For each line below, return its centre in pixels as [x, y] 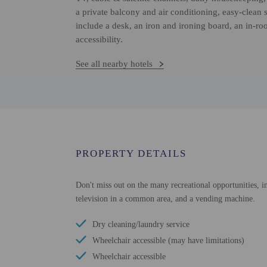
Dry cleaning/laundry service [141, 224]
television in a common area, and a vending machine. [165, 199]
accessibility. [99, 39]
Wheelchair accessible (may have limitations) [168, 240]
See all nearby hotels [114, 64]
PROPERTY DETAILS [131, 153]
